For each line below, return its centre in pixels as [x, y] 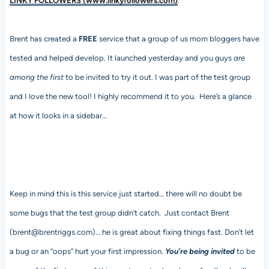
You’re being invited [200, 251]
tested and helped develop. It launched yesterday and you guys [121, 58]
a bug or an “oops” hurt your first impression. [87, 251]
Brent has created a [43, 38]
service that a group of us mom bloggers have [178, 38]
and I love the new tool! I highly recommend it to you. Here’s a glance [130, 96]
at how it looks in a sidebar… [58, 115]
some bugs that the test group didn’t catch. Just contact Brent [119, 213]
